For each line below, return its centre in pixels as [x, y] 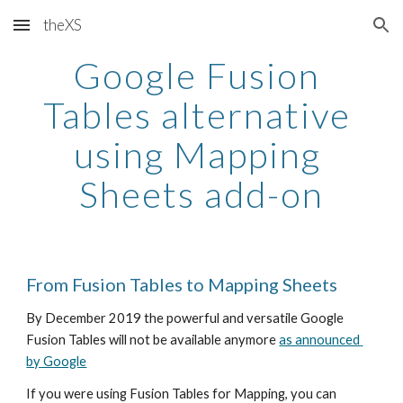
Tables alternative [197, 115]
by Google [57, 361]
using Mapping [197, 155]
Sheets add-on [201, 194]
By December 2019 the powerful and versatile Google [185, 318]
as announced [320, 340]
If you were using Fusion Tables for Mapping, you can [182, 394]
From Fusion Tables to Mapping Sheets [182, 284]
